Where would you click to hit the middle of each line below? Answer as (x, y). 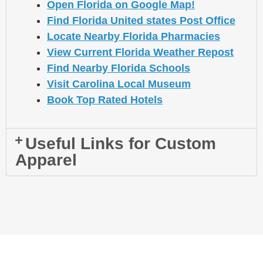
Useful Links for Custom (120, 144)
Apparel (46, 160)
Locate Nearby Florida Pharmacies (134, 37)
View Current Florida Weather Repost (140, 53)
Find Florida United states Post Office (141, 21)
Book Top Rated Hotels (105, 100)
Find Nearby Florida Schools (119, 68)
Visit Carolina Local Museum (119, 84)
